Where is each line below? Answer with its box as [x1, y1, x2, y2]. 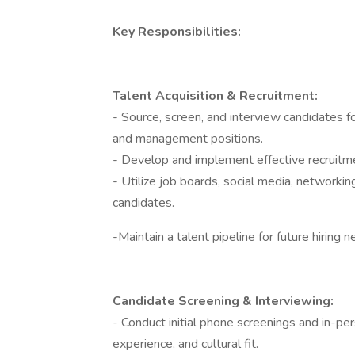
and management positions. [113, 130, 266, 147]
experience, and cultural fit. [113, 335, 261, 353]
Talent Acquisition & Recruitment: [113, 87, 321, 105]
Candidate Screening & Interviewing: [113, 292, 337, 310]
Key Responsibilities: [113, 23, 244, 40]
